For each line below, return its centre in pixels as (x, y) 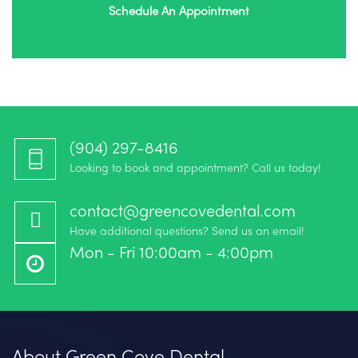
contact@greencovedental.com (183, 212)
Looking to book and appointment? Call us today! (195, 169)
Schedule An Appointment (179, 12)
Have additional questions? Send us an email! (187, 232)
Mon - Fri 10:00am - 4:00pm (171, 254)
